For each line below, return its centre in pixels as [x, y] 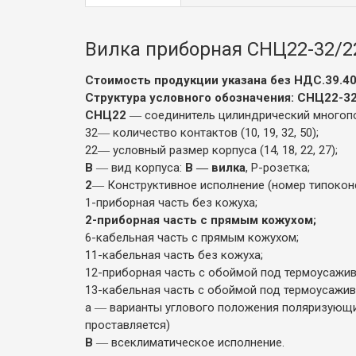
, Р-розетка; [278, 167]
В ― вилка [215, 167]
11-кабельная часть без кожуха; [174, 255]
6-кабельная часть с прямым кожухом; [192, 237]
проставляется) [128, 325]
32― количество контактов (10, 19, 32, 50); [202, 132]
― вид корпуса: [139, 167]
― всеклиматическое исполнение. [189, 342]
